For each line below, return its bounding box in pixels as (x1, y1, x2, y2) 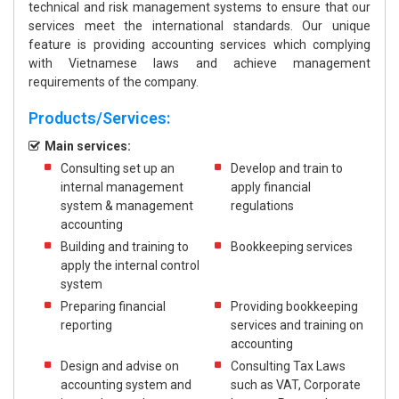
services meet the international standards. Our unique (28, 19, 370, 33)
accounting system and (61, 378, 191, 392)
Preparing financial (61, 299, 166, 313)
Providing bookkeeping (231, 299, 358, 313)
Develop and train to (231, 161, 343, 175)
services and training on (231, 318, 363, 332)
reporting (61, 318, 112, 332)
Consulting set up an (61, 161, 175, 175)
